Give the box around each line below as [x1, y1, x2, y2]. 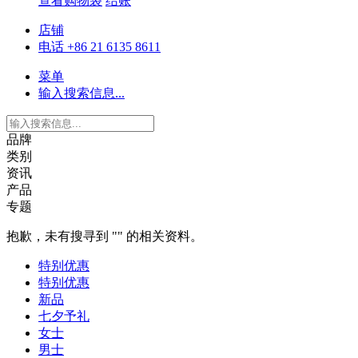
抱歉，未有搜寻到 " [6, 229, 117, 243]
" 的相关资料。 [117, 229, 203, 243]
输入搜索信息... [38, 86, 125, 100]
